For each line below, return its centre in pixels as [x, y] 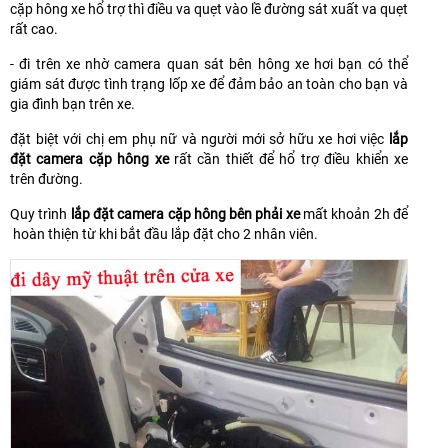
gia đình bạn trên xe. [72, 104]
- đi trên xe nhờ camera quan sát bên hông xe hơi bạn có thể [209, 64]
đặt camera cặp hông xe [89, 159]
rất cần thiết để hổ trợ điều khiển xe [288, 159]
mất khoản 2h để [354, 214]
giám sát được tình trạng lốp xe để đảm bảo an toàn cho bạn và [209, 84]
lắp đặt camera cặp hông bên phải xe [185, 214]
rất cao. [34, 29]
